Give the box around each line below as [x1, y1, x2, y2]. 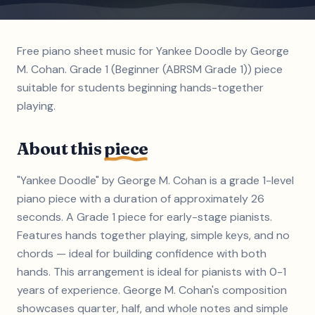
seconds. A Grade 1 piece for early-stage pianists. [17, 210, 272, 224]
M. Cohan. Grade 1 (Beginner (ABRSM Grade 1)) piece [17, 62, 283, 77]
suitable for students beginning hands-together [17, 80, 264, 95]
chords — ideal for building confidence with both [17, 246, 266, 261]
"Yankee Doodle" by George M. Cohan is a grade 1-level [17, 173, 294, 188]
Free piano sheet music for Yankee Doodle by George [17, 44, 289, 58]
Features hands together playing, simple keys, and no [17, 228, 290, 243]
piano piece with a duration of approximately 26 [17, 191, 264, 206]
